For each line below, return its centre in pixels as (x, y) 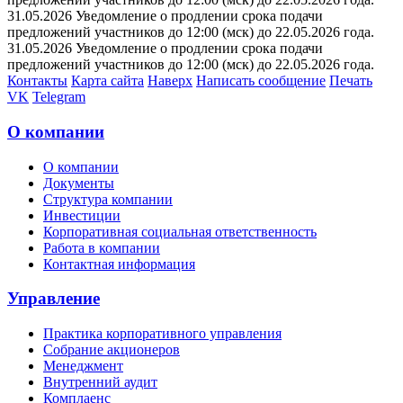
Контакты (37, 81)
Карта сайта (107, 81)
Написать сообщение (261, 81)
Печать (351, 81)
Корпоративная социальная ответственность (180, 231)
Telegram (59, 97)
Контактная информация (119, 264)
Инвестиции (82, 215)
